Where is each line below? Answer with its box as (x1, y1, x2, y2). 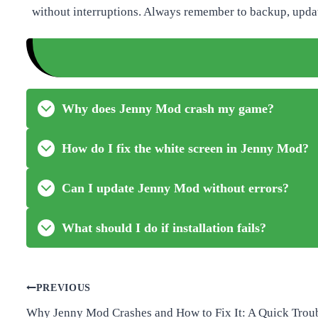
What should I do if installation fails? (62, 220, 266, 235)
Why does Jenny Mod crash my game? (62, 101, 274, 116)
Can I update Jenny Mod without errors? (62, 180, 289, 195)
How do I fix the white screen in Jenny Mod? (62, 141, 309, 155)
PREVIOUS (35, 283, 92, 294)
